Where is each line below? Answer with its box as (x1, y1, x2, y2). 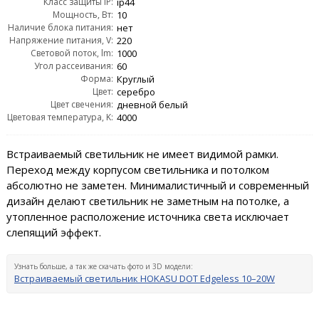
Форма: (80, 72, 113, 85)
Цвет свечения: (50, 98, 113, 110)
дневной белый (116, 98, 188, 111)
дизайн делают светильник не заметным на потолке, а (6, 193, 289, 208)
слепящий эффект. (6, 224, 101, 239)
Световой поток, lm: (30, 46, 113, 59)
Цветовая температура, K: (6, 110, 113, 123)
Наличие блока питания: (7, 21, 113, 33)
